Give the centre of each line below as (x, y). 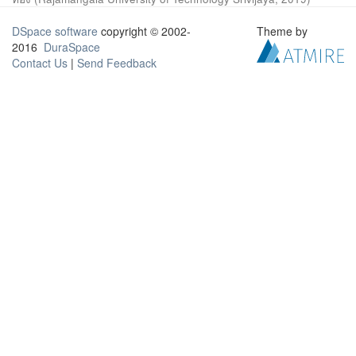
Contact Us (40, 63)
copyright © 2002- (144, 31)
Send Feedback (117, 63)
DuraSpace (72, 47)
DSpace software (55, 31)
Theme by (284, 31)
